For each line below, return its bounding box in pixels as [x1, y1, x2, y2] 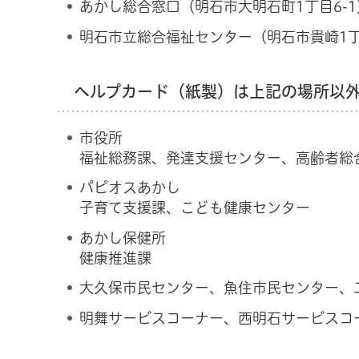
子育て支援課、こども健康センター [79, 200, 310, 216]
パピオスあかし [79, 180, 180, 196]
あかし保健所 [79, 230, 166, 245]
